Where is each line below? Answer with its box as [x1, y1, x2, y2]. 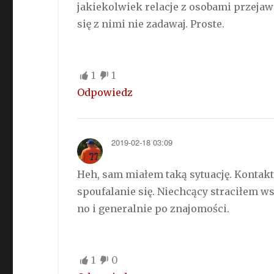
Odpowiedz [77, 86, 133, 98]
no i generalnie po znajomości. [77, 202, 230, 215]
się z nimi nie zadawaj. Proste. [77, 17, 225, 30]
